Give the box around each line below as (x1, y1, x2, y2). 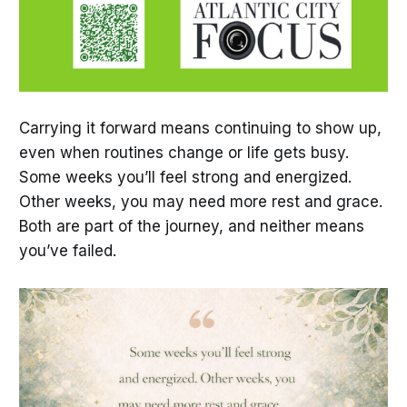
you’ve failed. (18, 241, 116, 260)
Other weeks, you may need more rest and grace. (18, 192, 382, 211)
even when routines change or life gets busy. (18, 143, 349, 162)
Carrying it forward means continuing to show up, (18, 118, 382, 137)
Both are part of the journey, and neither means (18, 216, 364, 235)
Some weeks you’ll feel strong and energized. (18, 167, 352, 186)
